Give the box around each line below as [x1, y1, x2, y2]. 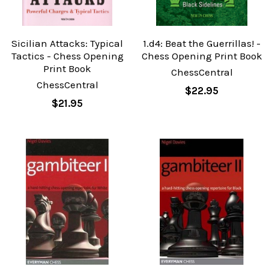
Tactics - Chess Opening [11, 50, 124, 62]
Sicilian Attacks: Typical [11, 37, 123, 50]
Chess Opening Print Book [141, 50, 262, 62]
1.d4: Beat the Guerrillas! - [143, 37, 261, 50]
